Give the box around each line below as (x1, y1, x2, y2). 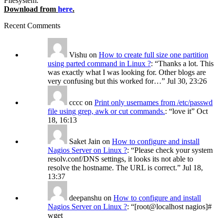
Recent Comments (4, 21, 60, 30)
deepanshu (69, 194, 102, 202)
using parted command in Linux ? (48, 59, 151, 68)
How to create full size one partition (99, 51, 208, 59)
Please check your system (134, 146, 213, 155)
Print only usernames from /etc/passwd (94, 98, 213, 107)
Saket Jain (69, 137, 100, 146)
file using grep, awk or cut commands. (48, 107, 165, 116)
